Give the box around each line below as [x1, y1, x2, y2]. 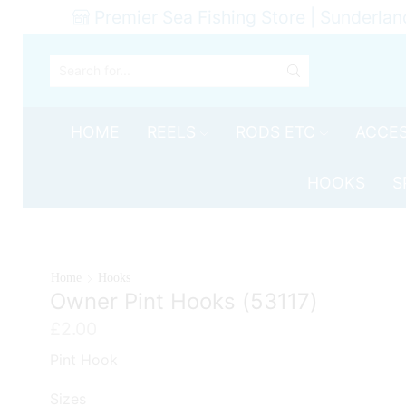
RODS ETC [236, 122, 316, 141]
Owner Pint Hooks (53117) [50, 288, 319, 314]
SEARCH [178, 72, 228, 88]
